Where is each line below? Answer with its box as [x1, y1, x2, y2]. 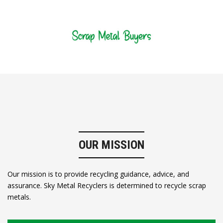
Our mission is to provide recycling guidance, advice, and [7, 169, 189, 179]
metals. [7, 192, 31, 202]
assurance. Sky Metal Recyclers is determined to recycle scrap [7, 181, 206, 191]
